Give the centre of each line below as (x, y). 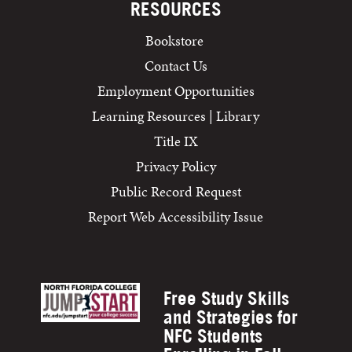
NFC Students (213, 336)
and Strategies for (230, 317)
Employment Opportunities (176, 91)
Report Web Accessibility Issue (176, 217)
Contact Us (176, 66)
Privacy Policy (176, 167)
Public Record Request (176, 192)
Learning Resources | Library (176, 116)
